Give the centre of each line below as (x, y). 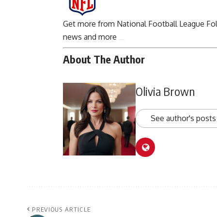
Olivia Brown (165, 91)
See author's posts (183, 118)
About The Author (104, 59)
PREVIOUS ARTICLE (62, 209)
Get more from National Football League (134, 24)
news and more (90, 37)
